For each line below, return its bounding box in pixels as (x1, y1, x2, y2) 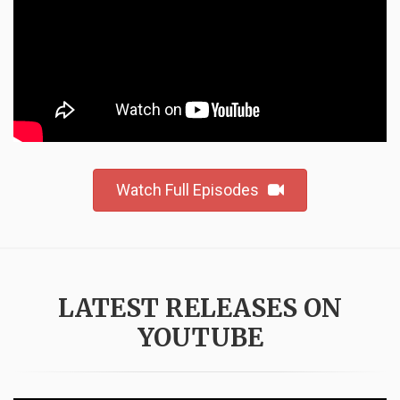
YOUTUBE (137, 321, 263, 354)
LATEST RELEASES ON (58, 292, 342, 325)
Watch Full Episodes (116, 180, 259, 200)
